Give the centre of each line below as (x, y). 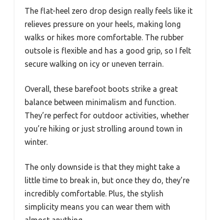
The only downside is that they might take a (102, 167)
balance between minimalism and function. (100, 102)
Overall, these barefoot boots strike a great (101, 89)
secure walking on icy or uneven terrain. (94, 64)
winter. (36, 142)
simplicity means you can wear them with (97, 206)
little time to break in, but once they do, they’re (107, 180)
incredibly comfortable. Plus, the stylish (94, 193)
